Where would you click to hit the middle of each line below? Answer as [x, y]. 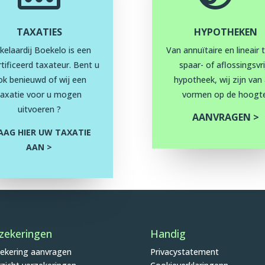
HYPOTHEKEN [226, 32]
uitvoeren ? [39, 109]
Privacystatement [184, 251]
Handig [168, 233]
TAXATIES [39, 32]
